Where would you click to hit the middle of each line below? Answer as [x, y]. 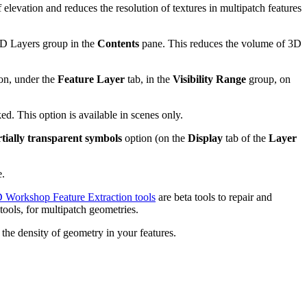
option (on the [155, 138]
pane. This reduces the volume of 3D [220, 43]
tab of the [246, 138]
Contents [118, 43]
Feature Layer [91, 79]
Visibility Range [209, 79]
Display [205, 138]
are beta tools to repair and [214, 197]
